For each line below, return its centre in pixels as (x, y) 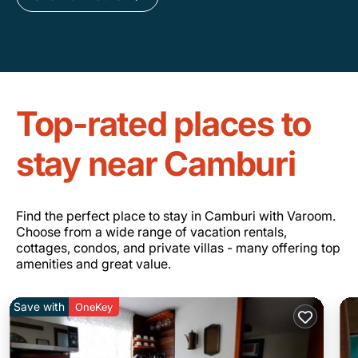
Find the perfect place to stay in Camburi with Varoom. (176, 215)
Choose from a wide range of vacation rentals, (151, 231)
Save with (39, 306)
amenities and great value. (93, 263)
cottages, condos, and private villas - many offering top (178, 247)
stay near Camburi (156, 163)
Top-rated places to (164, 123)
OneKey (94, 306)
